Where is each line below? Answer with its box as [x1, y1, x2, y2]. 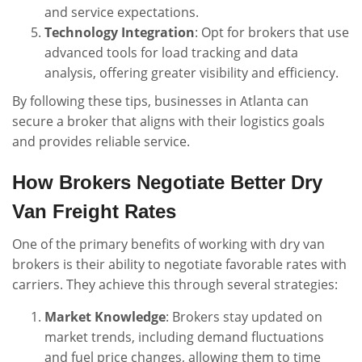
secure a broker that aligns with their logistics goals [12, 112, 325, 130]
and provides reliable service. [12, 133, 190, 150]
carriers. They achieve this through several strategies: [12, 276, 338, 293]
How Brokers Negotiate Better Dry [12, 171, 322, 193]
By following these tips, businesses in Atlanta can [12, 92, 309, 110]
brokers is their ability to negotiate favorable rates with [12, 255, 347, 273]
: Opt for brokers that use [195, 23, 349, 41]
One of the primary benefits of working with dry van [12, 235, 325, 253]
